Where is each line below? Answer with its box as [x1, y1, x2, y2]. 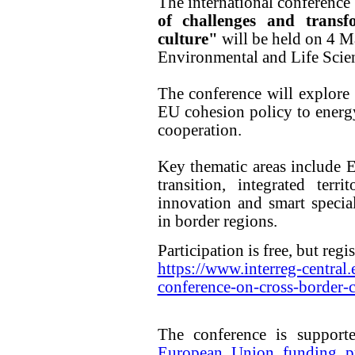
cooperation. [157, 120, 242, 139]
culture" [157, 29, 218, 48]
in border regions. [157, 212, 277, 230]
